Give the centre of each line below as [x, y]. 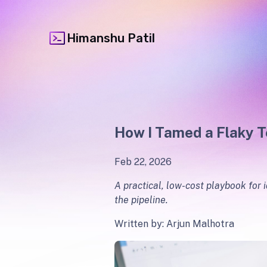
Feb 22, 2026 [143, 162]
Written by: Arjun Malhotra [174, 223]
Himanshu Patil [111, 38]
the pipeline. [141, 200]
